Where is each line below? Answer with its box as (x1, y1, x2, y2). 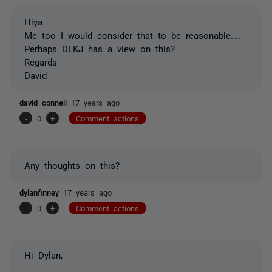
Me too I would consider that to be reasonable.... (24, 30, 240, 39)
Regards (24, 56, 57, 66)
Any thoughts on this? (24, 160, 120, 169)
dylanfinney (19, 188, 63, 196)
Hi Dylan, (24, 250, 63, 259)
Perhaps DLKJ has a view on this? (24, 43, 175, 53)
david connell (19, 98, 71, 106)
